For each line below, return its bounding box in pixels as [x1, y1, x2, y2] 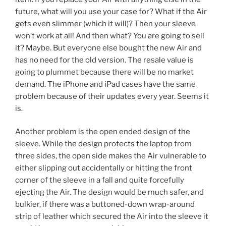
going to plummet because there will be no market [15, 67, 194, 77]
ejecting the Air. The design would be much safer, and [15, 188, 204, 197]
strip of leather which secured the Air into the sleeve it [15, 212, 208, 221]
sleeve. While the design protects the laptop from [15, 139, 192, 149]
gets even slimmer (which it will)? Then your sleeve [15, 19, 196, 28]
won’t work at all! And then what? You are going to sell [15, 31, 204, 40]
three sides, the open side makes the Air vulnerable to [15, 151, 206, 161]
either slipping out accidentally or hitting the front [15, 163, 192, 173]
